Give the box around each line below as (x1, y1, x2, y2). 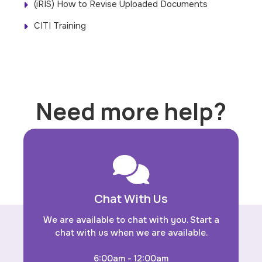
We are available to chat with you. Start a (43, 214, 219, 226)
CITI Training (34, 20, 87, 32)
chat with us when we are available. (54, 227, 208, 239)
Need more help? (36, 95, 226, 127)
